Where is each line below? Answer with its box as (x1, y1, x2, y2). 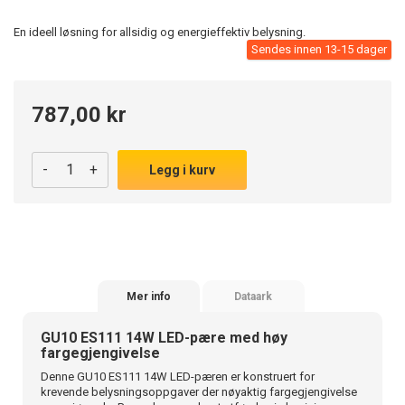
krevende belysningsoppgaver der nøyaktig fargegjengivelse (41, 384, 357, 399)
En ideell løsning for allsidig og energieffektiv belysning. (14, 24, 306, 39)
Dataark (234, 289, 273, 303)
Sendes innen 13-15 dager (251, 42, 387, 56)
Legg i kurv (149, 162, 215, 177)
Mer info (127, 289, 172, 303)
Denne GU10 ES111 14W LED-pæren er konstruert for (41, 369, 315, 383)
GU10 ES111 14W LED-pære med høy (41, 328, 287, 346)
